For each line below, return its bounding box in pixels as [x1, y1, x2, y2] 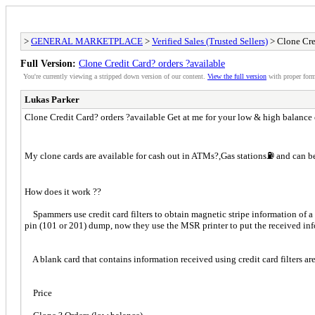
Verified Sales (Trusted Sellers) [152, 36, 268, 47]
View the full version [207, 72, 266, 81]
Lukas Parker [25, 94, 79, 105]
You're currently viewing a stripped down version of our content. [23, 72, 207, 81]
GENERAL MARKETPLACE [31, 36, 143, 47]
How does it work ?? [25, 186, 101, 198]
